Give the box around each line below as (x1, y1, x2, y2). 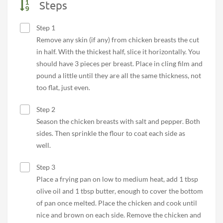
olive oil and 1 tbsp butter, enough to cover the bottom (36, 187, 203, 196)
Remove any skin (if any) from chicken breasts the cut (36, 35, 199, 44)
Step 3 (35, 163, 55, 172)
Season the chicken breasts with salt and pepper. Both (36, 117, 200, 126)
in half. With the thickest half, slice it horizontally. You (36, 47, 200, 56)
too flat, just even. (36, 83, 90, 92)
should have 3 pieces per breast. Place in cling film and (36, 59, 203, 68)
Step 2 (35, 105, 55, 114)
